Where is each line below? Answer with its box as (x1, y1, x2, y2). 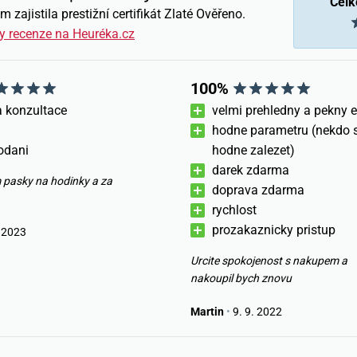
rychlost (212, 202, 257, 218)
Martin (190, 305, 224, 318)
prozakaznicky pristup (212, 222, 335, 237)
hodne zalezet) (212, 143, 295, 158)
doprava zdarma (212, 182, 304, 198)
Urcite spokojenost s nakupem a (190, 254, 347, 267)
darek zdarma (212, 163, 289, 178)
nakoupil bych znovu (190, 272, 292, 284)
